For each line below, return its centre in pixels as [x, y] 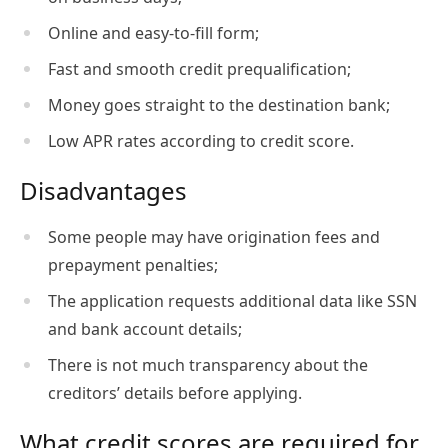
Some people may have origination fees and [214, 236]
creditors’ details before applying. [175, 392]
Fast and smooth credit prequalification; [199, 68]
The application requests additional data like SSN [232, 300]
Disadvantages [103, 190]
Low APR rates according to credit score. [201, 140]
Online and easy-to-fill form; [153, 32]
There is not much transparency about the [208, 364]
